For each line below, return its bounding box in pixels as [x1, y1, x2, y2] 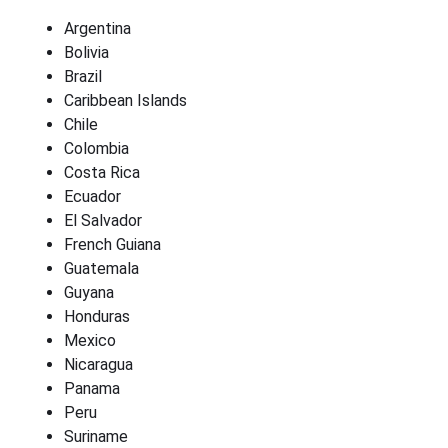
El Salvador [64, 211, 142, 230]
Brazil [64, 67, 102, 86]
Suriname [64, 427, 128, 446]
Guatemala [64, 259, 139, 278]
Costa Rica [64, 163, 140, 182]
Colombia [64, 139, 129, 158]
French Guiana [64, 235, 161, 254]
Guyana [64, 283, 114, 302]
